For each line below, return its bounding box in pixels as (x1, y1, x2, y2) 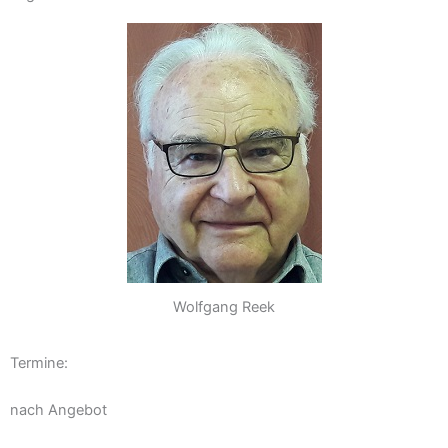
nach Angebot (10, 401, 107, 420)
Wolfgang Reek (173, 298, 275, 316)
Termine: (10, 353, 68, 372)
